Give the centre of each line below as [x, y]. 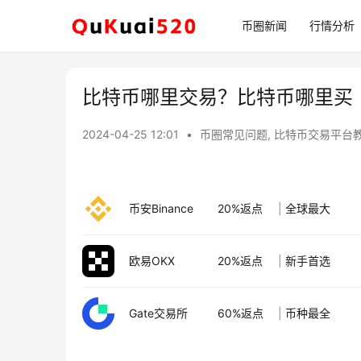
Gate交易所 [158, 313]
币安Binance [161, 208]
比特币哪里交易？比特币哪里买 [218, 97]
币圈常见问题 [234, 134]
